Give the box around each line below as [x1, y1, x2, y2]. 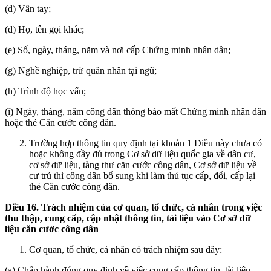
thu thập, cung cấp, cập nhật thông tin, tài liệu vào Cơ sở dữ [5, 212, 251, 223]
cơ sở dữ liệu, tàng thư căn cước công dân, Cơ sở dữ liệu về [29, 159, 256, 170]
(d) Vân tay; [5, 3, 51, 14]
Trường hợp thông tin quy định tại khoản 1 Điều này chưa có [29, 137, 262, 148]
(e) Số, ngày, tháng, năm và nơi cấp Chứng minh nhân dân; [5, 44, 230, 55]
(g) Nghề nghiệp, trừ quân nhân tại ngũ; [5, 65, 157, 76]
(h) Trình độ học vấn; [5, 85, 86, 96]
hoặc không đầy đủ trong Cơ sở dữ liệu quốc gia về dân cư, [29, 148, 256, 159]
